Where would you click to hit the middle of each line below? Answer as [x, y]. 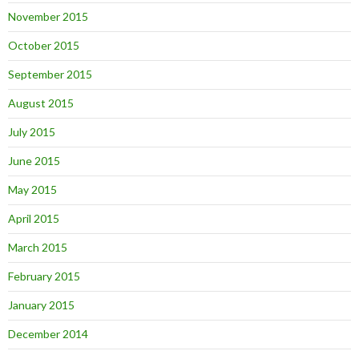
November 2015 [48, 16]
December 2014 [48, 334]
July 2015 [32, 132]
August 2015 [41, 103]
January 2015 [41, 305]
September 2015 [50, 74]
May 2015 [32, 190]
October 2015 [44, 45]
